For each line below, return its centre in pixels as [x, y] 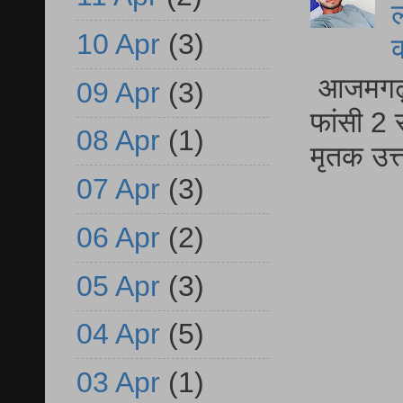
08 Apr [118, 141]
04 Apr [118, 334]
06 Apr [118, 237]
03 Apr [118, 383]
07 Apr [118, 189]
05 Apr [118, 286]
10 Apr [118, 44]
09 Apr [118, 92]
